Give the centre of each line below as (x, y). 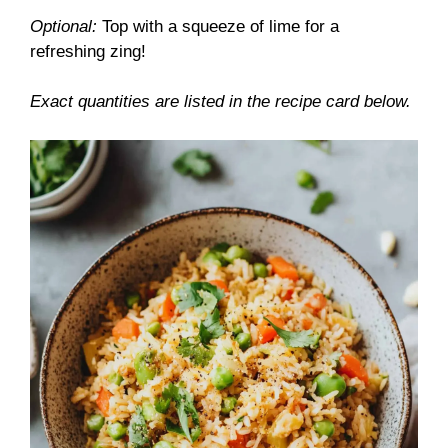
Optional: (63, 26)
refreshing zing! (88, 51)
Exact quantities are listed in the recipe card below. (220, 102)
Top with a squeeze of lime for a (218, 26)
